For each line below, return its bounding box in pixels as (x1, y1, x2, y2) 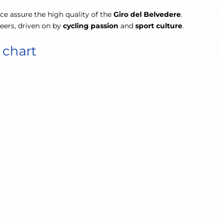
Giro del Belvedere (113, 9, 181, 19)
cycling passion (63, 21, 118, 30)
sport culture (135, 21, 182, 30)
